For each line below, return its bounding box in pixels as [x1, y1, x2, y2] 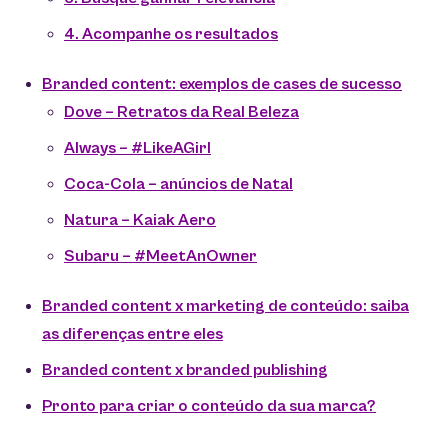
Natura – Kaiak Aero [64, 211, 216, 231]
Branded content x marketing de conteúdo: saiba [42, 297, 409, 317]
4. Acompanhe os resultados [64, 25, 278, 45]
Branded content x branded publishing [42, 361, 328, 381]
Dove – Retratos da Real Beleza [64, 103, 299, 123]
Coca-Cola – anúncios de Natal [64, 175, 293, 195]
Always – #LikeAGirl [64, 139, 211, 159]
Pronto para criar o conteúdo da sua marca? [42, 397, 376, 417]
